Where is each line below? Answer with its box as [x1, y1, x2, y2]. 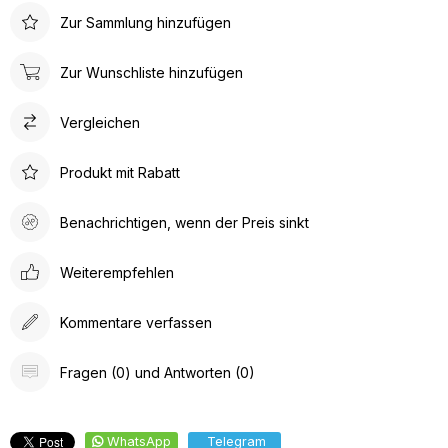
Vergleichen [60, 113, 140, 131]
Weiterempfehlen [60, 263, 174, 281]
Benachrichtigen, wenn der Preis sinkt [60, 213, 309, 231]
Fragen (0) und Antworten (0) [60, 363, 255, 381]
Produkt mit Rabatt [60, 163, 180, 181]
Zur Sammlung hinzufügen [60, 13, 231, 31]
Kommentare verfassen [60, 313, 212, 331]
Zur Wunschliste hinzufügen [60, 63, 243, 81]
